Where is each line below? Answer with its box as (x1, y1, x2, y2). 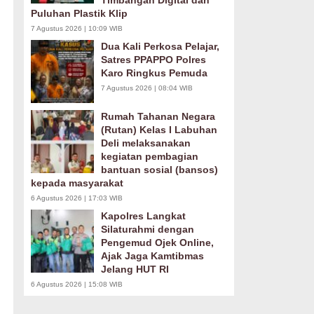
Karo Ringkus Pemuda (100, 67, 207, 78)
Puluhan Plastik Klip (30, 8, 128, 19)
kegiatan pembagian (100, 151, 198, 162)
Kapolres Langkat (100, 210, 186, 221)
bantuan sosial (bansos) (100, 164, 218, 175)
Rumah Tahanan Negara (100, 111, 215, 122)
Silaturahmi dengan (100, 224, 194, 235)
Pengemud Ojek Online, (100, 237, 214, 248)
